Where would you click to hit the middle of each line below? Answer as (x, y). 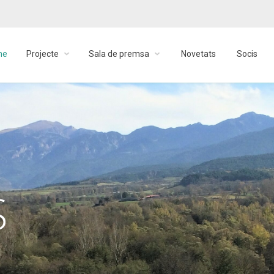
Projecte (43, 54)
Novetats (198, 54)
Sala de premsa (119, 54)
